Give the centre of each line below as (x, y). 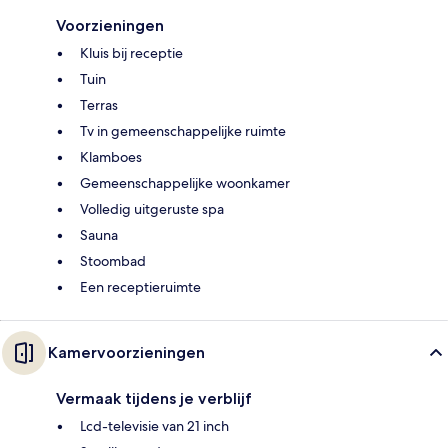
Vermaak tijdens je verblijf (154, 398)
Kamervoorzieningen (126, 352)
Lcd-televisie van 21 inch (154, 425)
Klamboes (111, 156)
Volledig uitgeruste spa (152, 208)
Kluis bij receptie (131, 52)
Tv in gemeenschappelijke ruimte (183, 130)
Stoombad (113, 260)
